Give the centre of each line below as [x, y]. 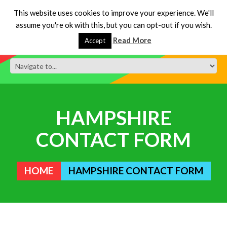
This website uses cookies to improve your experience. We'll [113, 13]
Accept [95, 41]
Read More [132, 40]
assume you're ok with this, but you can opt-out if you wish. [113, 25]
